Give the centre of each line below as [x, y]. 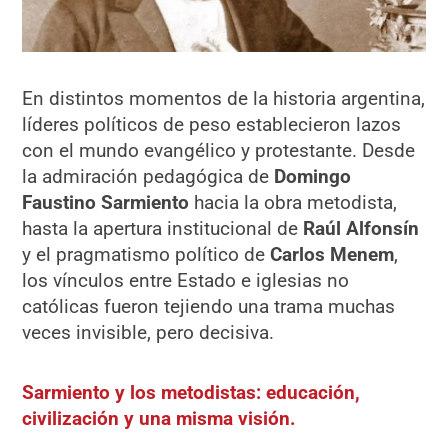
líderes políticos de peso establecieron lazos [212, 125]
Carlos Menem [332, 255]
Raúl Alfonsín [361, 229]
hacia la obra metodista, [293, 203]
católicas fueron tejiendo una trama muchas [209, 307]
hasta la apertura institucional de [163, 229]
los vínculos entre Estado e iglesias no [186, 281]
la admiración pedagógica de [148, 177]
